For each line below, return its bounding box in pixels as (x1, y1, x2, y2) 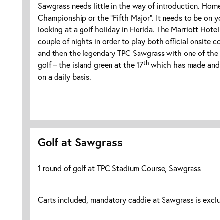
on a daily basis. (38, 71, 91, 82)
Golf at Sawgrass (38, 135, 123, 150)
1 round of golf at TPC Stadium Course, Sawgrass (38, 163, 201, 174)
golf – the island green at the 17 (38, 59, 143, 70)
